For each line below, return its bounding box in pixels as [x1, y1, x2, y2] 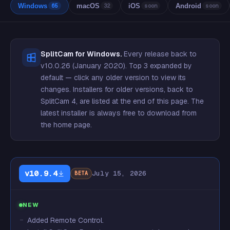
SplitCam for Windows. [41, 49, 122, 59]
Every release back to [122, 49, 197, 59]
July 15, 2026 [92, 169, 147, 178]
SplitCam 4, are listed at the [41, 97, 133, 106]
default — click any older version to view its [41, 73, 186, 82]
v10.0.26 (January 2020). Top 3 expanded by [41, 61, 192, 70]
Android [176, 2, 202, 10]
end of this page [133, 97, 187, 106]
